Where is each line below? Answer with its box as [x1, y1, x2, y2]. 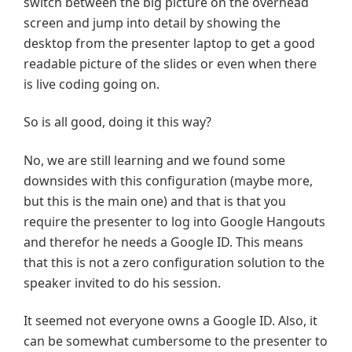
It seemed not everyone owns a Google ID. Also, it [24, 312, 317, 330]
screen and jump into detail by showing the [24, 13, 280, 31]
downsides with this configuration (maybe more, [24, 171, 313, 189]
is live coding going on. [24, 75, 159, 93]
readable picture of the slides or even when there [24, 54, 317, 72]
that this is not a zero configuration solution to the [24, 253, 324, 271]
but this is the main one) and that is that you [24, 192, 286, 210]
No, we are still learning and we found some [24, 151, 285, 169]
